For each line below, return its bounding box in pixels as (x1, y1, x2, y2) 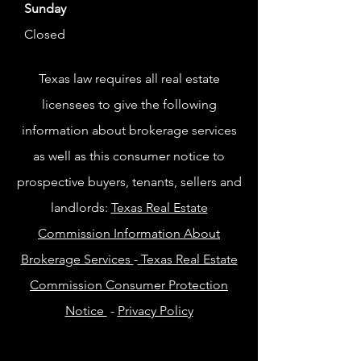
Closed (24, 27, 65, 43)
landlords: (50, 200, 111, 216)
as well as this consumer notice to (33, 148, 225, 164)
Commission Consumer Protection (30, 277, 228, 293)
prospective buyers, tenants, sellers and (16, 174, 242, 190)
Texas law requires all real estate (38, 71, 220, 87)
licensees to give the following (41, 97, 217, 113)
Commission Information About (38, 226, 220, 242)
